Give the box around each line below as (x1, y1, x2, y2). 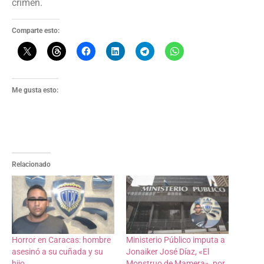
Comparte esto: (12, 26, 60, 35)
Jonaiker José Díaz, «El (126, 247, 209, 257)
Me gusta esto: (12, 85, 58, 94)
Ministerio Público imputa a (126, 235, 225, 245)
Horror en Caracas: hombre (12, 235, 111, 245)
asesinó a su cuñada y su (12, 247, 103, 257)
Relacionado (12, 160, 51, 169)
